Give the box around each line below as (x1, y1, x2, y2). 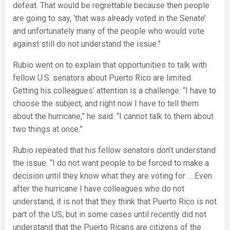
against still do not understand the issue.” (13, 39, 161, 49)
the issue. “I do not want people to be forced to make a (13, 158, 209, 168)
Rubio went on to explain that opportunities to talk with (13, 60, 207, 70)
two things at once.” (13, 124, 83, 134)
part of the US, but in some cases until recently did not (13, 209, 206, 219)
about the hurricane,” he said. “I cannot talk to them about (13, 111, 214, 121)
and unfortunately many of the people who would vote (13, 26, 204, 36)
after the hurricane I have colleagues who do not (13, 184, 184, 194)
